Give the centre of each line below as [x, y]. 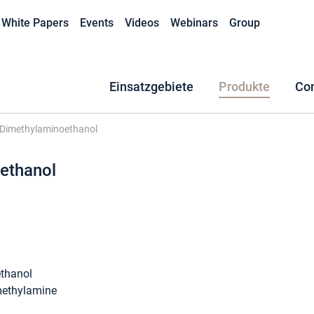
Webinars [194, 23]
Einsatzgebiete [151, 87]
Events [97, 23]
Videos [142, 23]
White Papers [35, 23]
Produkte [244, 87]
